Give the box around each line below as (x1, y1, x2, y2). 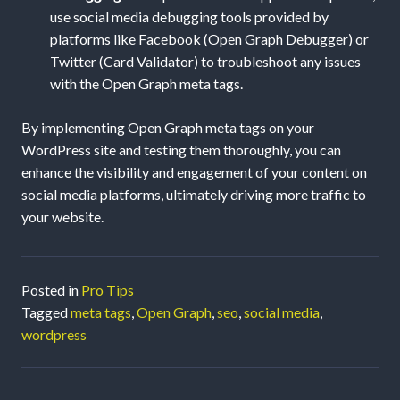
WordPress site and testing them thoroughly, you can (21, 141, 341, 159)
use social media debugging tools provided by (50, 8, 329, 26)
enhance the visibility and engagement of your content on (21, 163, 367, 181)
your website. (21, 208, 104, 226)
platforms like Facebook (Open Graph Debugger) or (50, 30, 369, 48)
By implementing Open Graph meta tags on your (21, 119, 314, 137)
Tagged (21, 304, 71, 321)
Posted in (21, 281, 81, 299)
